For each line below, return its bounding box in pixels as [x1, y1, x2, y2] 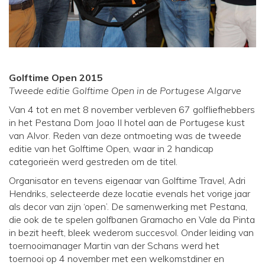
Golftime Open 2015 [9, 71, 103, 83]
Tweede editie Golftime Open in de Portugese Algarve [9, 84, 241, 96]
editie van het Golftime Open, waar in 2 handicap [9, 142, 214, 154]
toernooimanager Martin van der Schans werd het [9, 239, 219, 251]
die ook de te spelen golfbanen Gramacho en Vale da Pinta [9, 213, 255, 225]
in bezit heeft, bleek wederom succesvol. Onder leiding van [9, 226, 254, 238]
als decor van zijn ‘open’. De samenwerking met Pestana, [9, 200, 247, 212]
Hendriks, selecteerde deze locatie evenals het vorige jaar [9, 187, 250, 199]
